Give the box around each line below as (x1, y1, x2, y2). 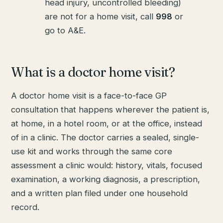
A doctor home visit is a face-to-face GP (11, 90, 167, 101)
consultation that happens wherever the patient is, (11, 104, 210, 114)
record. (11, 202, 40, 212)
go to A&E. (45, 25, 86, 35)
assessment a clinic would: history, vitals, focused (11, 160, 203, 170)
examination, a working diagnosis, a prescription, (11, 174, 201, 184)
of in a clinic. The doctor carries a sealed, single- (11, 132, 200, 142)
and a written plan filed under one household (11, 188, 188, 198)
